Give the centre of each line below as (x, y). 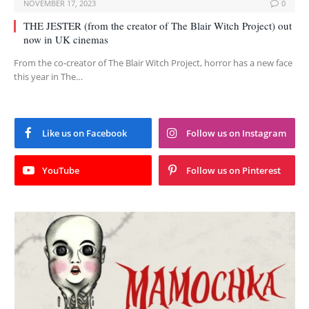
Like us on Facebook (84, 133)
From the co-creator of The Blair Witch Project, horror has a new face (153, 63)
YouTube (61, 171)
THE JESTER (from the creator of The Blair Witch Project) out (158, 26)
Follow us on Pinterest (233, 171)
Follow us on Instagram (236, 133)
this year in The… (48, 77)
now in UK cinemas (66, 40)
